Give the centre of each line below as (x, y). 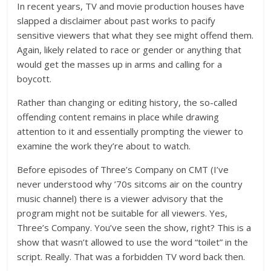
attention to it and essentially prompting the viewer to (130, 131)
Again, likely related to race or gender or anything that (129, 50)
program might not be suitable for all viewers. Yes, (122, 213)
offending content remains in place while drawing (118, 117)
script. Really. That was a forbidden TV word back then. (131, 256)
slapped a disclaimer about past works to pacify (116, 21)
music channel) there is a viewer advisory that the (120, 198)
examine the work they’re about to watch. (104, 146)
